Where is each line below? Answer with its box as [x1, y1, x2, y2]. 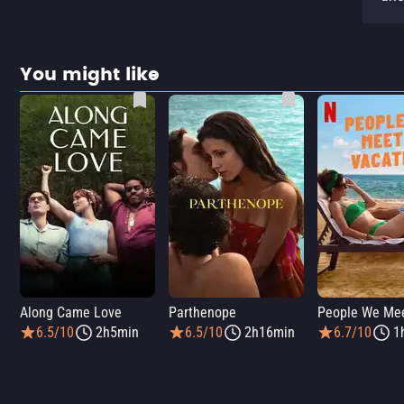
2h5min [96, 324, 139, 341]
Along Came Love [20, 304, 122, 321]
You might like [20, 60, 160, 89]
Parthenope [169, 304, 236, 321]
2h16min [244, 324, 295, 341]
